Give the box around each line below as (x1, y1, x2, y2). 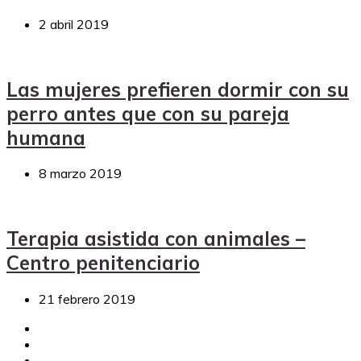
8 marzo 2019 (39, 165, 122, 182)
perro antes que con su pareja (6, 101, 289, 126)
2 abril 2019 (39, 15, 109, 32)
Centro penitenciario (6, 251, 200, 276)
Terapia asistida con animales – (6, 226, 305, 251)
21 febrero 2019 (39, 291, 135, 308)
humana (6, 125, 85, 150)
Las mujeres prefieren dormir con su (6, 77, 349, 102)
